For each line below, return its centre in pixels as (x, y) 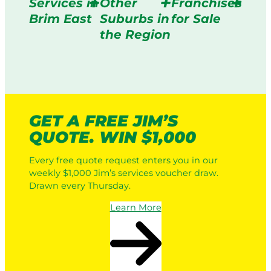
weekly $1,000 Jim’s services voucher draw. (124, 173)
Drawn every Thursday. (80, 186)
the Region (135, 34)
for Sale (196, 18)
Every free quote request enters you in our (123, 161)
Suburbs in (135, 18)
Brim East (60, 18)
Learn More (135, 207)
